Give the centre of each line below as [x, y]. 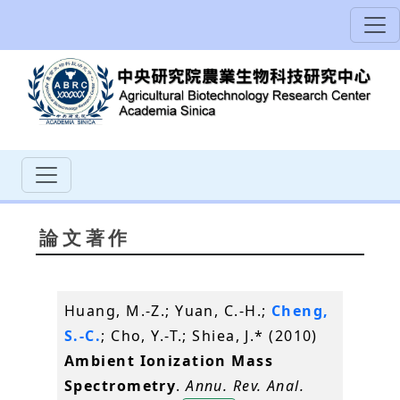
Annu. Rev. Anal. [246, 385]
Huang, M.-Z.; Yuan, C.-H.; [168, 310]
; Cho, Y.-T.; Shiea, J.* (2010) [209, 335]
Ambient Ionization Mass [169, 360]
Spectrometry [121, 385]
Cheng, [300, 310]
